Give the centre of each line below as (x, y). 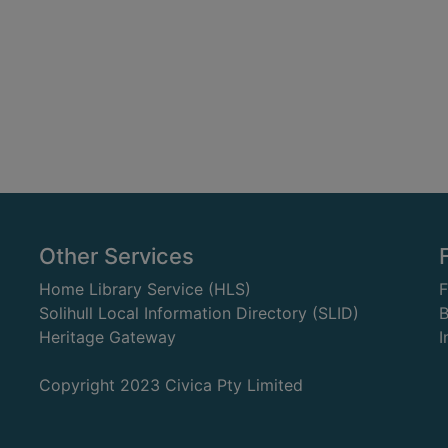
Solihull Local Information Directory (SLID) (199, 313)
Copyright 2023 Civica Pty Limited (171, 384)
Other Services (116, 256)
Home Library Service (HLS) (145, 289)
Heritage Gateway (107, 337)
